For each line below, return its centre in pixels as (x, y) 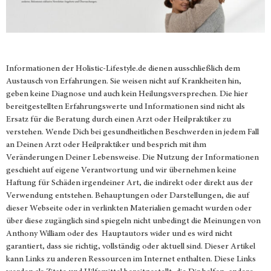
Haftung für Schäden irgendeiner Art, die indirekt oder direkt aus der (129, 183)
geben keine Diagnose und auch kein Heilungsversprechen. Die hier (127, 94)
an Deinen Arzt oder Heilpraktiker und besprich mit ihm (106, 145)
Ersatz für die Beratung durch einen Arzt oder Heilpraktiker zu (119, 119)
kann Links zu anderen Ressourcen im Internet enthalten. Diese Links (131, 259)
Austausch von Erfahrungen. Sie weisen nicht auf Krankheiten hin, (124, 81)
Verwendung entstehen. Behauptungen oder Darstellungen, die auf (128, 196)
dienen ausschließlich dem (193, 69)
